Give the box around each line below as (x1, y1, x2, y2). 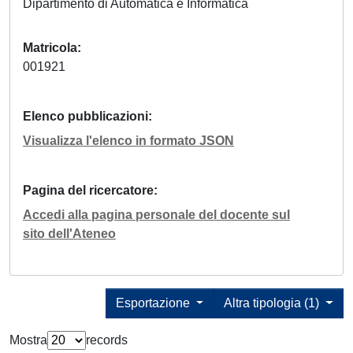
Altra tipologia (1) (224, 296, 323, 310)
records (86, 333, 128, 347)
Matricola (23, 41, 77, 55)
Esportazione (115, 296, 193, 310)
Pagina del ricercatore (23, 184, 154, 198)
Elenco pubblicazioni (23, 110, 148, 124)
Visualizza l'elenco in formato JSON (23, 134, 234, 148)
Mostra (9, 333, 47, 347)
